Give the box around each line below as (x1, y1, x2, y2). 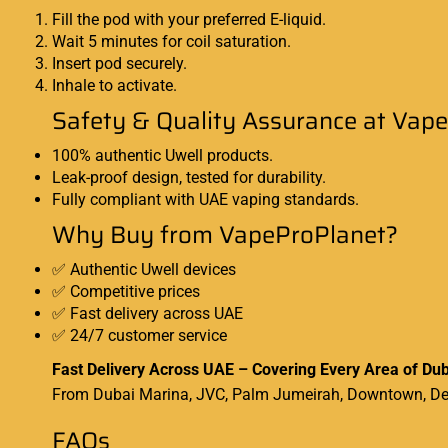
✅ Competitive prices (52, 281, 200, 301)
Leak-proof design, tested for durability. (52, 167, 326, 187)
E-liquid (270, 9, 322, 29)
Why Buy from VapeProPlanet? (52, 215, 398, 254)
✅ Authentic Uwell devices (52, 259, 236, 279)
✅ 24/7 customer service (52, 325, 227, 345)
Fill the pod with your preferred (52, 9, 270, 29)
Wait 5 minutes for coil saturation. (52, 31, 291, 51)
